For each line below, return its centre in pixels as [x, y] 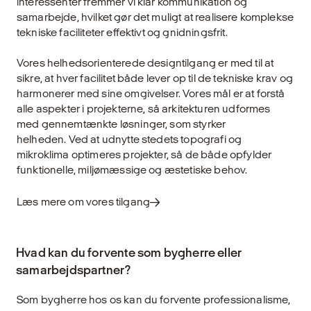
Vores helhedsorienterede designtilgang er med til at [145, 63]
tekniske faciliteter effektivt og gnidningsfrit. [122, 33]
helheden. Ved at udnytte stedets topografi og [129, 140]
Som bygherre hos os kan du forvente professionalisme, [154, 300]
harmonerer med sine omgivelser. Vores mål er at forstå [151, 94]
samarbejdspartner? [74, 270]
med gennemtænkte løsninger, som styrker [121, 124]
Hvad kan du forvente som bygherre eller [129, 253]
